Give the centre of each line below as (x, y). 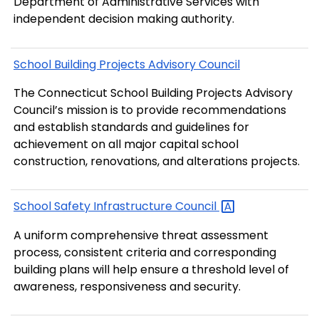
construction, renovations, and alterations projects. (157, 161)
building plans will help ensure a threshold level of (151, 269)
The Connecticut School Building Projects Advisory (153, 93)
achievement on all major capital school (126, 144)
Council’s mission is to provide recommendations (150, 110)
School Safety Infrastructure (94, 206)
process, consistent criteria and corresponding (145, 252)
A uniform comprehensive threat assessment (141, 235)
